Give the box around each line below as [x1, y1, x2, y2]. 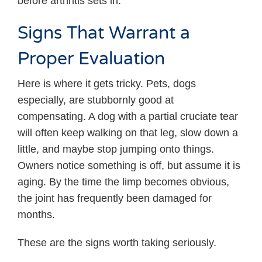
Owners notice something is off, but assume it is [18, 159, 240, 171]
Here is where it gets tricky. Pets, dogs [18, 77, 196, 89]
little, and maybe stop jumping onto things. [18, 143, 214, 155]
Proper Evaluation [18, 48, 165, 70]
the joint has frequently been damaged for [18, 192, 212, 204]
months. [18, 208, 55, 220]
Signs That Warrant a [18, 22, 190, 44]
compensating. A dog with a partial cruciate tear [18, 110, 238, 122]
